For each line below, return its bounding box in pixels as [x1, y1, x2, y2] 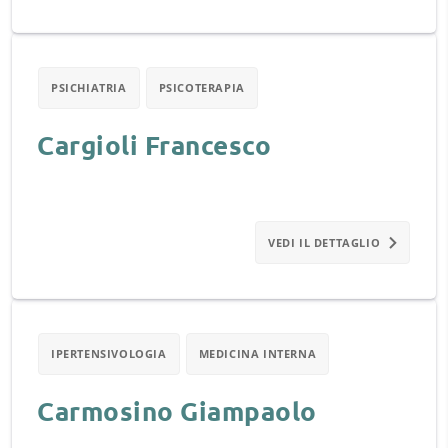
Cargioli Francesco [37, 128, 271, 161]
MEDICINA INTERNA [198, 346, 317, 361]
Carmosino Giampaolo [37, 394, 317, 427]
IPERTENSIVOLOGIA [51, 346, 167, 361]
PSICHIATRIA [51, 80, 127, 95]
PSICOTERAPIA [158, 80, 245, 95]
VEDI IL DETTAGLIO [268, 235, 381, 250]
